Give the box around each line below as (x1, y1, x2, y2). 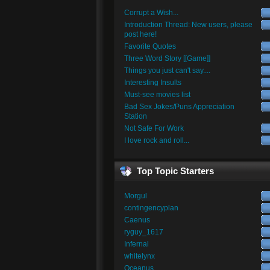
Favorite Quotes (124, 42, 176, 51)
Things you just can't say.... (124, 66, 210, 75)
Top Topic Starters (137, 165, 214, 176)
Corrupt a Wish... (124, 8, 178, 17)
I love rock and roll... (124, 136, 189, 145)
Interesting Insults (124, 78, 181, 87)
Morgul (124, 191, 147, 200)
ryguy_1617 (124, 227, 163, 236)
